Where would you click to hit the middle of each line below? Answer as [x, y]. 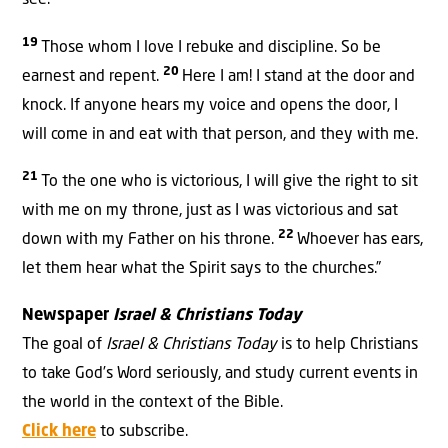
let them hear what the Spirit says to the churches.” [201, 268]
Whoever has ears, [360, 239]
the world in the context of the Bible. [152, 403]
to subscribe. [142, 432]
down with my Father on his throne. [150, 239]
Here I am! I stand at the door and [298, 76]
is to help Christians [347, 345]
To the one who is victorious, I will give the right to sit [229, 181]
